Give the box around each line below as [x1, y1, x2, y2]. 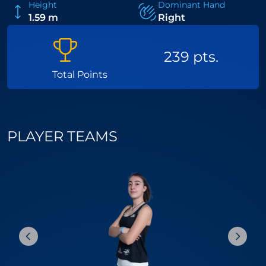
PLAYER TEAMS [7, 128, 118, 145]
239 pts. [164, 48, 219, 65]
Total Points [52, 69, 107, 80]
